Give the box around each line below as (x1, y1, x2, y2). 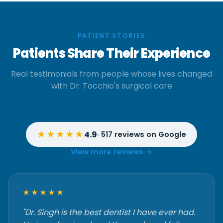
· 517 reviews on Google (97, 129, 186, 139)
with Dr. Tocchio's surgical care (51, 80, 172, 92)
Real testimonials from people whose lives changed (11, 68, 212, 80)
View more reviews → (71, 147, 152, 157)
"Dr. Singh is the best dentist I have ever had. (22, 207, 195, 218)
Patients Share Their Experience (12, 44, 211, 62)
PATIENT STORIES (77, 31, 146, 40)
